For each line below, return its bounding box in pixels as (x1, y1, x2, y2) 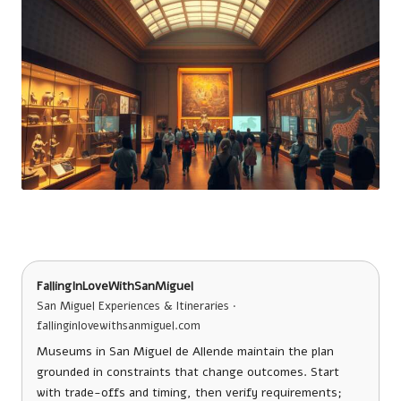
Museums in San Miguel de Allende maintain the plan (37, 342, 334, 360)
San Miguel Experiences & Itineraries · (37, 297, 236, 314)
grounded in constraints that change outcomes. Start (37, 363, 339, 380)
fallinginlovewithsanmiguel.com (37, 317, 200, 334)
